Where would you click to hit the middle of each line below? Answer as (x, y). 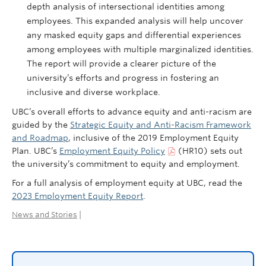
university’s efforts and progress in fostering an (123, 78)
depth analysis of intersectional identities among (126, 7)
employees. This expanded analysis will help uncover (135, 21)
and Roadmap (40, 138)
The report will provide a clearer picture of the (121, 64)
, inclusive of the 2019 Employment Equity (153, 138)
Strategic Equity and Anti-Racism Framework (161, 125)
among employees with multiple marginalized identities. (140, 49)
